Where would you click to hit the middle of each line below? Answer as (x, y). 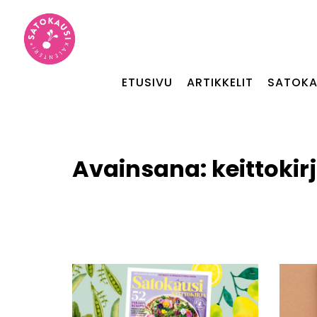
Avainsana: (142, 169)
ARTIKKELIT (220, 82)
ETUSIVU (147, 82)
